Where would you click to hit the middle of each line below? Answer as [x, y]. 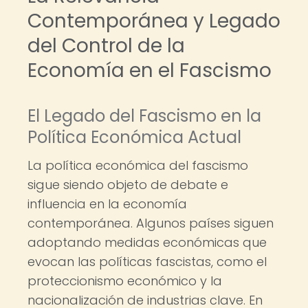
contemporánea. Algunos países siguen [151, 223]
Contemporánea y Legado [154, 21]
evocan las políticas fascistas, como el [147, 262]
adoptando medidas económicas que [147, 242]
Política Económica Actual [134, 137]
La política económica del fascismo [138, 165]
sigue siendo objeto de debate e [128, 185]
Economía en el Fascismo [150, 70]
